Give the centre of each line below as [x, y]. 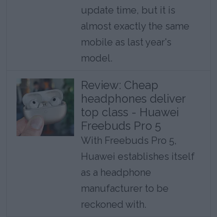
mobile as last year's [126, 42]
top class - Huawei [130, 112]
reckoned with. [113, 205]
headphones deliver [133, 99]
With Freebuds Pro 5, [129, 141]
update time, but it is [128, 10]
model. [96, 58]
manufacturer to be [124, 189]
